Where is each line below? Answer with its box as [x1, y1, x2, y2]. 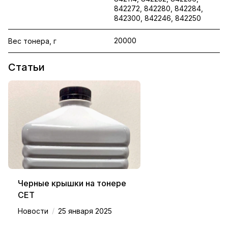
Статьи [8, 61, 45, 74]
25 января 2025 [58, 207, 112, 216]
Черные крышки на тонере [18, 178, 126, 189]
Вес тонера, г [8, 37, 56, 45]
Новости [18, 207, 48, 216]
